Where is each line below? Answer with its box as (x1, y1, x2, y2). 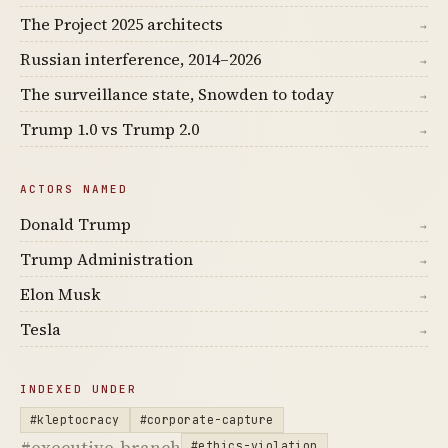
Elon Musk (20, 283, 101, 305)
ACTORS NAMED (20, 182, 128, 196)
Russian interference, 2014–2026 (20, 48, 261, 70)
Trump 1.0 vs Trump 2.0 (20, 118, 199, 140)
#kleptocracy (30, 412, 120, 427)
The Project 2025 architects (20, 13, 223, 35)
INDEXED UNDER (20, 382, 137, 396)
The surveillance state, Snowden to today (20, 83, 334, 105)
